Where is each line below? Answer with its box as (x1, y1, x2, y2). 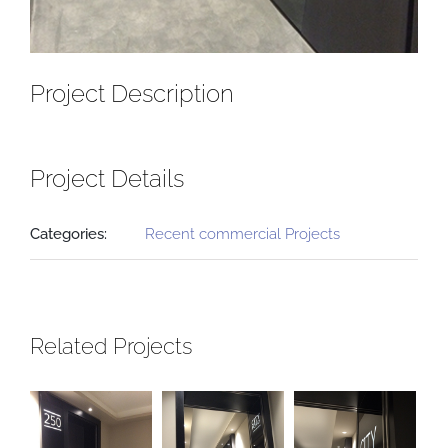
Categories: (30, 225, 107, 244)
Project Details (30, 165, 184, 194)
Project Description (30, 80, 234, 109)
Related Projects (30, 333, 192, 360)
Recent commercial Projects (145, 225, 340, 244)
